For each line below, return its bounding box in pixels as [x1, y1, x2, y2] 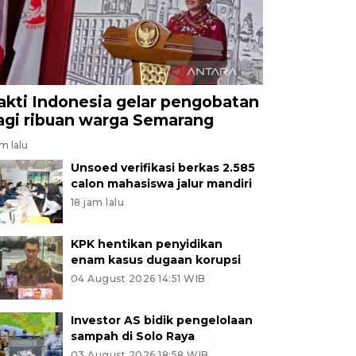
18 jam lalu [70, 196, 125, 209]
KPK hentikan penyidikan [70, 237, 222, 252]
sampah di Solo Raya [70, 329, 195, 344]
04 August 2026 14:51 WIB [70, 273, 206, 285]
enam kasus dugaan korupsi [70, 253, 241, 268]
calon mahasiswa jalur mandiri [70, 176, 252, 192]
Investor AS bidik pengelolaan [70, 313, 253, 328]
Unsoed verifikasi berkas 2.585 [70, 161, 255, 176]
